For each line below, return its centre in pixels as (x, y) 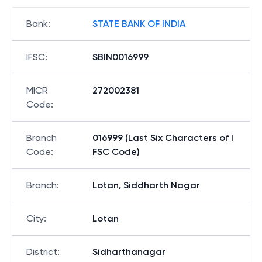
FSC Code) (116, 152)
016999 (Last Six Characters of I (163, 138)
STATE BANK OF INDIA (139, 24)
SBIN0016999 (120, 57)
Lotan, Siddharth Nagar (146, 185)
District (42, 252)
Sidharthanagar (129, 252)
